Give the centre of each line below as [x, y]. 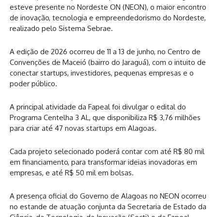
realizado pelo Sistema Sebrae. [61, 28]
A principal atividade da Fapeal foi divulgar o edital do [98, 107]
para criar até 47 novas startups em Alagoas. [83, 128]
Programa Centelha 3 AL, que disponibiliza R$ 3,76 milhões [105, 117]
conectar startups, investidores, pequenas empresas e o [102, 73]
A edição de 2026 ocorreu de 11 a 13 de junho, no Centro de [105, 52]
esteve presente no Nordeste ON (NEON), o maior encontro [108, 7]
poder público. [33, 84]
